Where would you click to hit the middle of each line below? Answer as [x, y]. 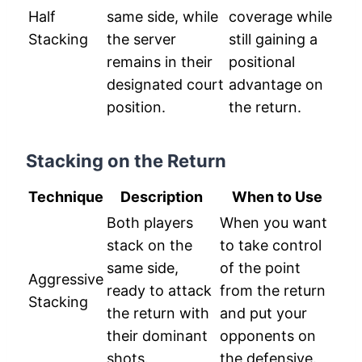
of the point [260, 268]
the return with [158, 314]
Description [162, 197]
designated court [165, 85]
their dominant [157, 336]
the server [141, 40]
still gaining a [273, 40]
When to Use [277, 197]
